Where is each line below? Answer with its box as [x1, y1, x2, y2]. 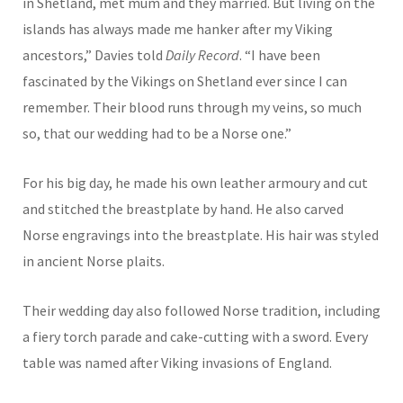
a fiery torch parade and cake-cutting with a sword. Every [22, 327, 368, 346]
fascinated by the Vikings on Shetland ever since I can [22, 72, 347, 91]
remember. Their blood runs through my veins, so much [22, 98, 362, 117]
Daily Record [166, 46, 239, 65]
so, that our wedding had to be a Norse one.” [22, 124, 291, 143]
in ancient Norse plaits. [22, 252, 165, 271]
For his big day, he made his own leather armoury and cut [22, 174, 368, 193]
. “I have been [239, 46, 320, 65]
